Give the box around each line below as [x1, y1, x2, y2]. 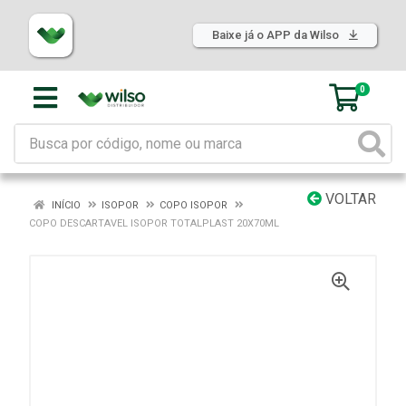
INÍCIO [49, 199, 81, 211]
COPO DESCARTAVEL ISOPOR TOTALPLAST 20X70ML [29, 217, 279, 229]
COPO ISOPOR [159, 199, 227, 211]
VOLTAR [322, 190, 376, 208]
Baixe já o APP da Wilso [212, 28, 342, 42]
